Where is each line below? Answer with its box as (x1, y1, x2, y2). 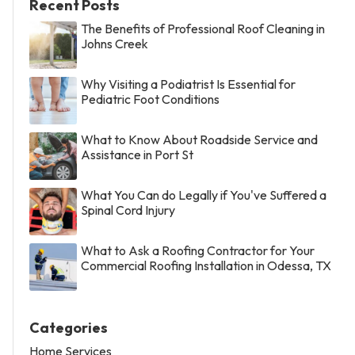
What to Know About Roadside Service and (81, 131, 318, 147)
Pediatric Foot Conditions (81, 90, 219, 107)
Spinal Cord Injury (81, 201, 175, 218)
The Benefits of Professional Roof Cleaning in (81, 20, 325, 36)
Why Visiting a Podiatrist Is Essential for (81, 75, 296, 92)
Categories (29, 318, 108, 337)
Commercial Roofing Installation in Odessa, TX (81, 257, 331, 273)
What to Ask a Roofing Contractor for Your (81, 242, 315, 258)
